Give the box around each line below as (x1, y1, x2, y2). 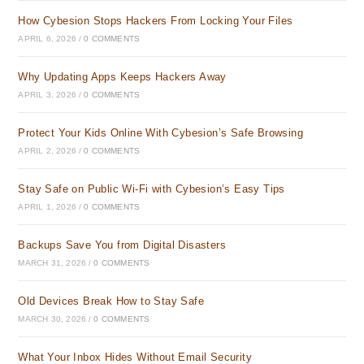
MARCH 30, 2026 (18, 314, 87, 323)
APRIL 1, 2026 (18, 202, 77, 211)
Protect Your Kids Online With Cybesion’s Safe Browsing (18, 127, 304, 139)
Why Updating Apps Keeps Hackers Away (18, 71, 227, 83)
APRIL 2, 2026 (18, 146, 77, 155)
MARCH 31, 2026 (18, 258, 87, 267)
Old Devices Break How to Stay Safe (18, 295, 205, 307)
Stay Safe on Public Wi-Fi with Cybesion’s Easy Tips (18, 183, 285, 195)
